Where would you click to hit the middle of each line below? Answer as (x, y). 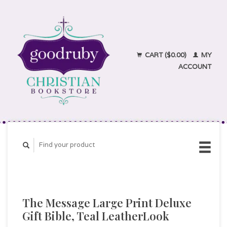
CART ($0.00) (166, 55)
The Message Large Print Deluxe (107, 202)
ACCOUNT (195, 67)
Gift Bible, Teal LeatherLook (96, 216)
